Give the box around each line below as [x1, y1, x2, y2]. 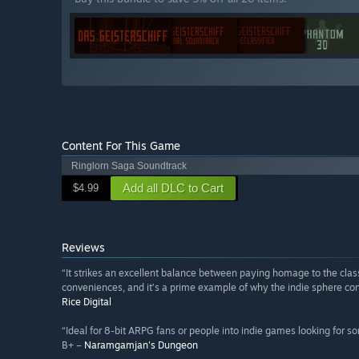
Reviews [62, 240, 105, 255]
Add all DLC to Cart [123, 181, 224, 196]
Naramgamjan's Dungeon [84, 339, 198, 352]
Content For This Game [62, 139, 180, 153]
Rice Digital [62, 296, 111, 309]
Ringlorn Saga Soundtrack [71, 160, 187, 172]
